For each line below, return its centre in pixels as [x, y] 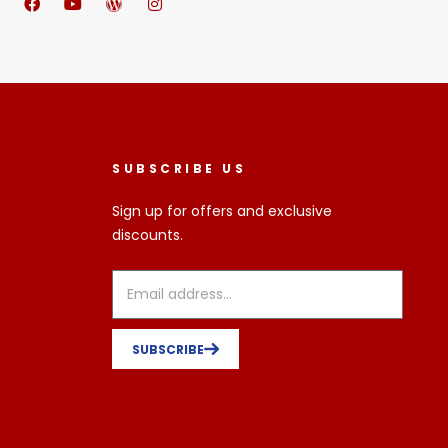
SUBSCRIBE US [179, 168]
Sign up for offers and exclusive [222, 211]
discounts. [147, 235]
